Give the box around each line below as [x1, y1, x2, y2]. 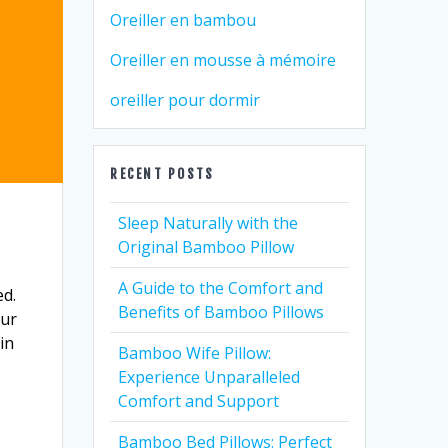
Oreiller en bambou [110, 9, 257, 31]
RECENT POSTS [110, 166, 215, 182]
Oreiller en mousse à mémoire [110, 49, 337, 71]
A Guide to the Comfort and [118, 277, 324, 299]
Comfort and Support [118, 390, 280, 412]
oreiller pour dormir [110, 89, 261, 111]
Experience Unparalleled [118, 366, 301, 388]
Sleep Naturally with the [118, 212, 299, 234]
